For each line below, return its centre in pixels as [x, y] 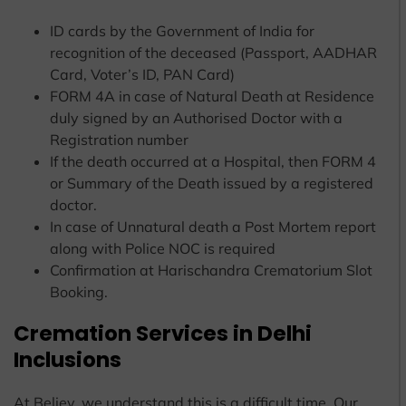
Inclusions [68, 359]
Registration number [121, 139]
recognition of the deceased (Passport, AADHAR [213, 52]
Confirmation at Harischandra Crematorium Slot [211, 270]
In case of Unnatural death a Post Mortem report [213, 226]
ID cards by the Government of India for [182, 30]
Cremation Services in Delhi [163, 333]
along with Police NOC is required [163, 248]
